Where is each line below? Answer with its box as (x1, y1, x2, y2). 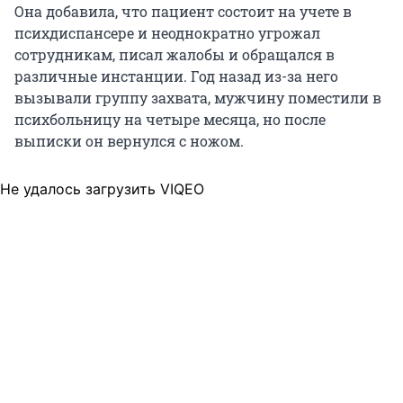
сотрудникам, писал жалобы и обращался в (14, 45, 335, 65)
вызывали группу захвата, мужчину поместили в (14, 88, 381, 108)
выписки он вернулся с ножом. (14, 131, 244, 151)
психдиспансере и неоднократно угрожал (14, 23, 320, 43)
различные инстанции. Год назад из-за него (14, 67, 338, 86)
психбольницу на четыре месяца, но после (14, 110, 326, 130)
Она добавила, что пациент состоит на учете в (14, 2, 352, 22)
